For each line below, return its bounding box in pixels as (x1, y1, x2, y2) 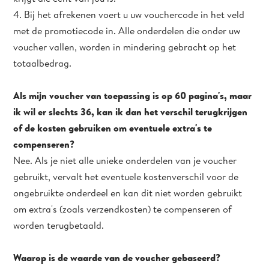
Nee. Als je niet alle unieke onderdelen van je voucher (13, 154, 237, 167)
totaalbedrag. (13, 56, 74, 70)
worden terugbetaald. (13, 219, 104, 232)
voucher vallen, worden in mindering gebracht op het (13, 40, 237, 53)
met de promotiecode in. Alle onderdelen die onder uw (13, 24, 241, 37)
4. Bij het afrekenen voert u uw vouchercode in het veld (13, 8, 245, 21)
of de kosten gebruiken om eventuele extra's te (13, 121, 213, 134)
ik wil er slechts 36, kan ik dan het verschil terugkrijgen (13, 105, 248, 118)
